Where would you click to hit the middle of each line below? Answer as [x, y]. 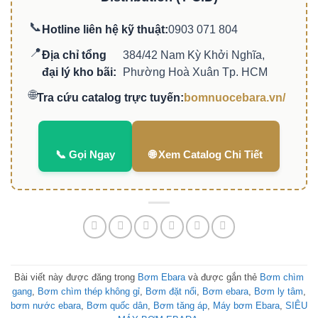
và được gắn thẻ [223, 277]
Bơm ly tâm [279, 291]
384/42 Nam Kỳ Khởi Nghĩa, [194, 55]
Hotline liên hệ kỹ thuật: [105, 30]
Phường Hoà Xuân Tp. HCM [196, 72]
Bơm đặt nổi [171, 291]
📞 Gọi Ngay [85, 155]
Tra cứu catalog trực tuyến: [110, 98]
